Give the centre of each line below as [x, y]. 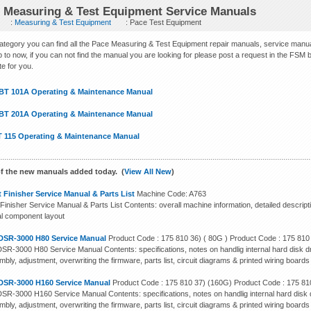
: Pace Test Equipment [163, 22]
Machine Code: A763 [171, 194]
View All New [148, 171]
